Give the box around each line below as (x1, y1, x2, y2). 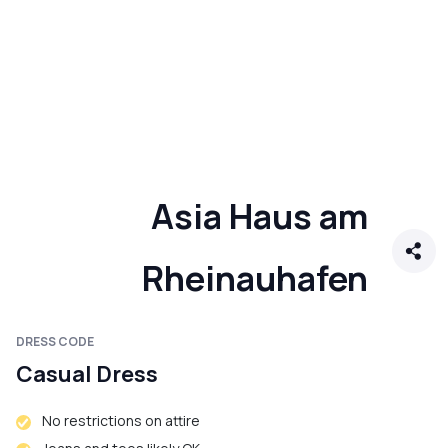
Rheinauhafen (142, 255, 368, 302)
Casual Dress (16, 359, 158, 390)
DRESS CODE (16, 333, 94, 351)
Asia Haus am (151, 193, 368, 240)
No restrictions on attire (42, 411, 200, 431)
